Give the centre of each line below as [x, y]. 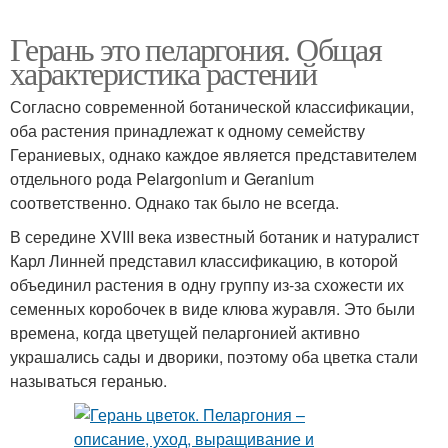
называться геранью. [88, 380]
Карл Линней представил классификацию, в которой [204, 260]
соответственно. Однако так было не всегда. [174, 202]
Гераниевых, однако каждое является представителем [213, 154]
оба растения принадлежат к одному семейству [187, 130]
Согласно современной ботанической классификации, [212, 106]
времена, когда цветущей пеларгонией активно [185, 332]
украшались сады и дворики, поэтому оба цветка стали [214, 356]
